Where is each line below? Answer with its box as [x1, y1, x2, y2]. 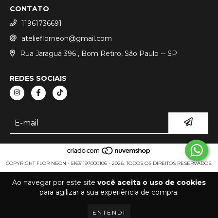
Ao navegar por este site [12, 178, 97, 187]
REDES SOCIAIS [10, 73, 67, 83]
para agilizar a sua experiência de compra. [39, 188, 179, 197]
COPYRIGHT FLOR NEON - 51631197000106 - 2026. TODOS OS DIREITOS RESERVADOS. [6, 160, 212, 167]
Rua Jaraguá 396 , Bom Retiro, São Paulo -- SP [19, 49, 177, 58]
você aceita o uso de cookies [97, 178, 206, 187]
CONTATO [10, 4, 49, 14]
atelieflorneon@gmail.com [21, 34, 112, 43]
